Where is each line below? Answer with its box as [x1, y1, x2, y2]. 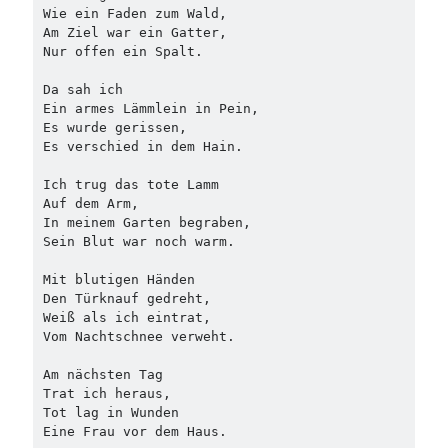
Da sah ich [42, 81, 123, 97]
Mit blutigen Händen [42, 271, 195, 287]
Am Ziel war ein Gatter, [42, 24, 227, 40]
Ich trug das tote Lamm [42, 176, 219, 192]
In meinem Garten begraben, [42, 214, 251, 230]
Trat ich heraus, [42, 385, 171, 401]
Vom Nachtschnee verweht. [42, 328, 235, 344]
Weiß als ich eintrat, [42, 309, 211, 325]
